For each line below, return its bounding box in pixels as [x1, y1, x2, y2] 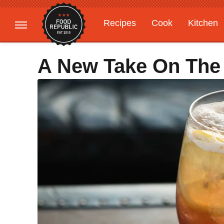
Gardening [103, 37, 145, 47]
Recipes [103, 18, 136, 28]
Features [161, 37, 196, 47]
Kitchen [188, 18, 218, 28]
